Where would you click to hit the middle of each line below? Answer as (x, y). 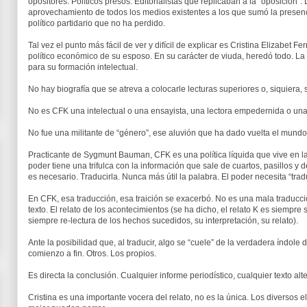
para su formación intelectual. (83, 67)
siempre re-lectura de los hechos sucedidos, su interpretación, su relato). (163, 221)
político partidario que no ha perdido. (97, 23)
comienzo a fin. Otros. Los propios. (92, 254)
